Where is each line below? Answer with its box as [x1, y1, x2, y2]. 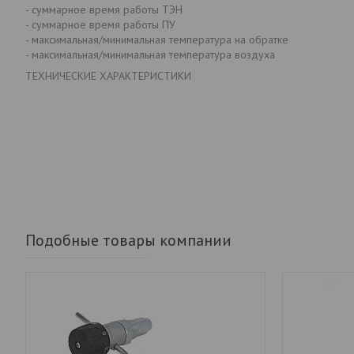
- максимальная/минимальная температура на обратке [25, 32, 288, 47]
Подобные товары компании [25, 229, 232, 250]
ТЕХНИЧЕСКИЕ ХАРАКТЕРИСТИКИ [25, 68, 191, 83]
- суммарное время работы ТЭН [25, 2, 183, 17]
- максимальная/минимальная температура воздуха [25, 47, 275, 62]
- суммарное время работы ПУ [25, 17, 175, 32]
